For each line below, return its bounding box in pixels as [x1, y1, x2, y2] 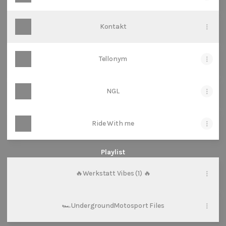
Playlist [101, 148, 125, 156]
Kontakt [99, 22, 127, 31]
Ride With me [92, 119, 134, 128]
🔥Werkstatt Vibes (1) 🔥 [75, 169, 151, 178]
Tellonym [98, 54, 128, 63]
